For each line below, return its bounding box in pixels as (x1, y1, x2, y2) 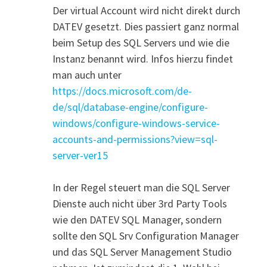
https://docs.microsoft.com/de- (52, 83, 192, 98)
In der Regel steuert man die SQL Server (52, 180, 230, 194)
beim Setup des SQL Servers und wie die (52, 35, 229, 49)
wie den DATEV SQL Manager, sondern (52, 212, 222, 226)
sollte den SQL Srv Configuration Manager (52, 228, 239, 243)
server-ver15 (52, 148, 108, 162)
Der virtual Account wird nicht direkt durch (52, 3, 240, 17)
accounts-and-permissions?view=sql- (52, 132, 218, 146)
